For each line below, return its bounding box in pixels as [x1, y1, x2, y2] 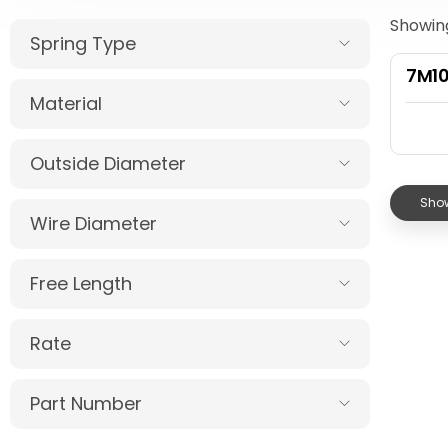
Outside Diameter [30, 151, 186, 176]
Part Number [30, 391, 142, 416]
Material [30, 91, 102, 116]
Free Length [30, 271, 132, 296]
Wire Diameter [30, 211, 157, 236]
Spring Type [30, 31, 136, 56]
